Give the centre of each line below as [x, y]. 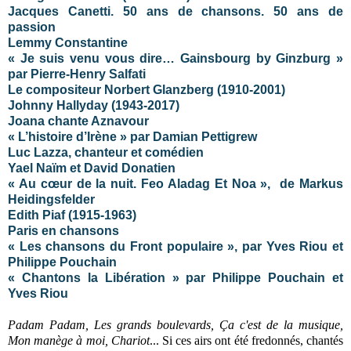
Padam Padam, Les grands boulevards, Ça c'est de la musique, [175, 324]
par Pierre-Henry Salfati [77, 74]
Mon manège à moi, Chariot [79, 340]
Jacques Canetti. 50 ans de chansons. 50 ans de [175, 11]
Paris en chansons [63, 230]
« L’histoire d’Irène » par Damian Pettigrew [132, 136]
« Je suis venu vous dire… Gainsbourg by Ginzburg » [175, 58]
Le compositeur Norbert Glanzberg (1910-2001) [147, 89]
